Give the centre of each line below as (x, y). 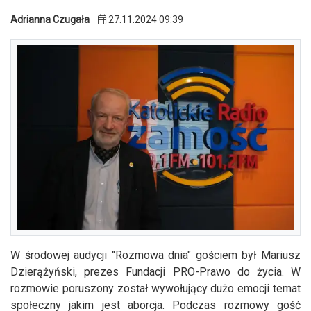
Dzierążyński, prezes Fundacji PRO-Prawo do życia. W (155, 272)
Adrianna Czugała (50, 19)
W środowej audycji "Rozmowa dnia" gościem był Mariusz (155, 255)
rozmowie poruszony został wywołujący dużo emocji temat (155, 289)
